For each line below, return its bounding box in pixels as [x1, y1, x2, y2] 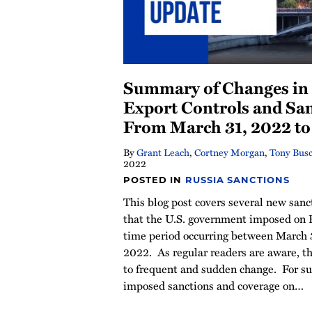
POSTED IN [123, 173, 186, 185]
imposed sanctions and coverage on [123, 276, 295, 294]
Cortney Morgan [194, 144, 265, 159]
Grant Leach [136, 144, 189, 159]
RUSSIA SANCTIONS [185, 173, 290, 185]
